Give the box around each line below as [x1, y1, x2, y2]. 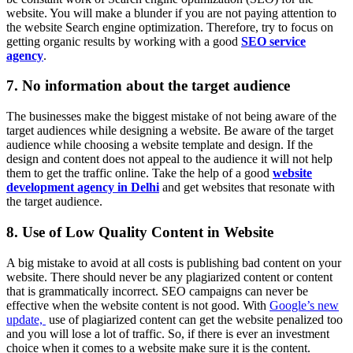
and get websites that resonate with [159, 180, 335, 195]
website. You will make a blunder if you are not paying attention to [6, 6, 336, 20]
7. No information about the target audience [6, 77, 290, 95]
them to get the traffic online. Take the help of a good [6, 166, 273, 180]
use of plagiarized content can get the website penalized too [46, 312, 343, 326]
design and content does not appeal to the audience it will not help [6, 152, 333, 166]
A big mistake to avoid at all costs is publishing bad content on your [6, 255, 341, 269]
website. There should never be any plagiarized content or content [6, 269, 333, 284]
